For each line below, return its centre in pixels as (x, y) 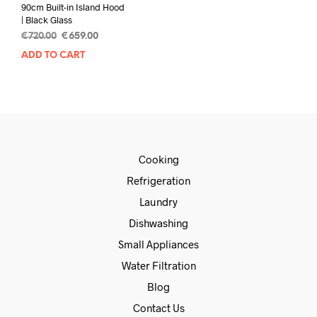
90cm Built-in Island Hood (73, 7)
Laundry (158, 202)
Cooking (158, 160)
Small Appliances (158, 244)
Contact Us (158, 308)
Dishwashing (158, 223)
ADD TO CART (53, 56)
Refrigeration (158, 181)
